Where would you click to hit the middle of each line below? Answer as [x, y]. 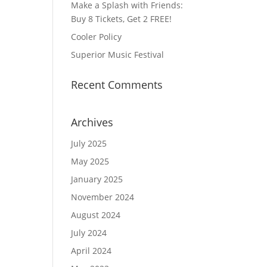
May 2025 [90, 161]
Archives [92, 122]
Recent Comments [117, 85]
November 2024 [103, 197]
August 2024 [96, 215]
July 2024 [89, 233]
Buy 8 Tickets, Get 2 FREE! [122, 19]
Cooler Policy [97, 37]
